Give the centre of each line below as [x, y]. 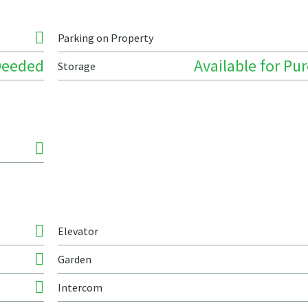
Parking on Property [106, 38]
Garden [75, 259]
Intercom [80, 287]
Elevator [78, 231]
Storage [77, 66]
